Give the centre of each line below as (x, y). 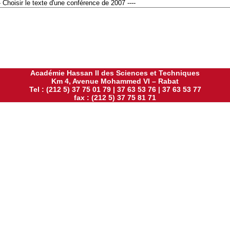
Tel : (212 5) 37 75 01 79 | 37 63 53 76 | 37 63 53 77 (115, 89)
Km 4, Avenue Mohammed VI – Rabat (115, 81)
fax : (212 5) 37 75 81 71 (115, 98)
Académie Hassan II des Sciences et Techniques (115, 73)
